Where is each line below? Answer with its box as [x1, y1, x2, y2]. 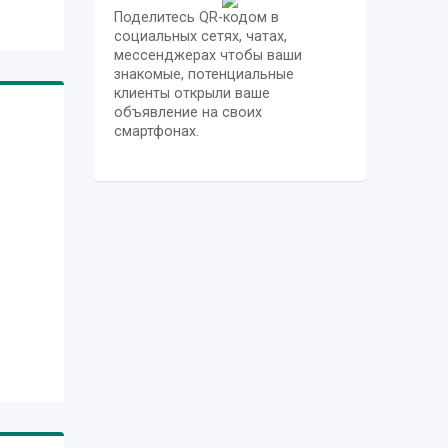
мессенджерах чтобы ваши [113, 46, 302, 64]
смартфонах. [113, 122, 199, 140]
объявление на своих [113, 103, 262, 121]
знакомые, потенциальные [113, 65, 294, 83]
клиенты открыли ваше [113, 84, 270, 102]
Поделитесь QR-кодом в [113, 8, 279, 26]
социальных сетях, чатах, [113, 27, 287, 45]
